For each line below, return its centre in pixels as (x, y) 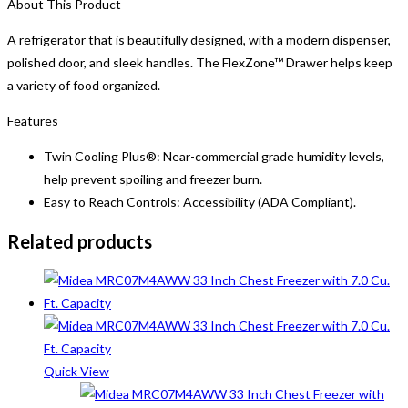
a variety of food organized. (84, 86)
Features (33, 121)
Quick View (76, 372)
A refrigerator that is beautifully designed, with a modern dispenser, (199, 40)
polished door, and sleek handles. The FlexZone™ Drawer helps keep (200, 63)
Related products (80, 241)
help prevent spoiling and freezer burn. (153, 179)
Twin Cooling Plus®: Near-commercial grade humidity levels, (214, 157)
